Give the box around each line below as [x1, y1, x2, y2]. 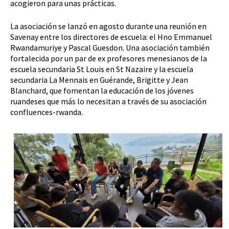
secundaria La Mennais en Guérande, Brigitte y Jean [10, 74, 188, 85]
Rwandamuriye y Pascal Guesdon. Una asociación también [10, 42, 210, 53]
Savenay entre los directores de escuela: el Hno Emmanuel [10, 31, 212, 42]
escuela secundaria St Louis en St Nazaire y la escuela [10, 63, 193, 74]
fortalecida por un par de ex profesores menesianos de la [10, 53, 207, 63]
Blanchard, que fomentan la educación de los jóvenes [10, 85, 194, 96]
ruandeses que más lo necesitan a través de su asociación [10, 96, 207, 106]
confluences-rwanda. [10, 106, 83, 117]
